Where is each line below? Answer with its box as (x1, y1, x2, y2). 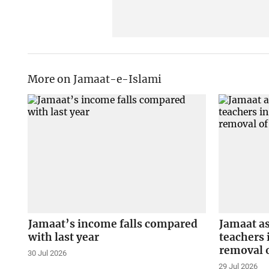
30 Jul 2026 (27, 248, 67, 258)
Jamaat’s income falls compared (28, 217, 198, 231)
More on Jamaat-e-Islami (27, 72, 162, 86)
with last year (28, 230, 99, 244)
